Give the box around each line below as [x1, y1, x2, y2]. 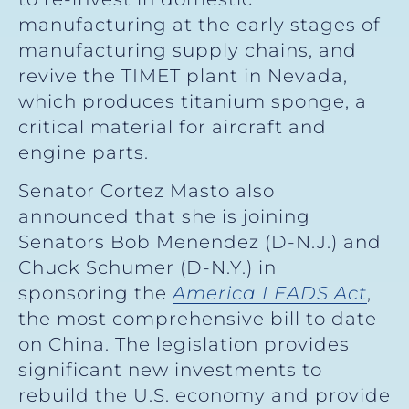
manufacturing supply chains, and [18, 38, 357, 61]
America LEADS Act [173, 281, 367, 304]
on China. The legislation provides [18, 332, 350, 355]
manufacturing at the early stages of [18, 13, 381, 36]
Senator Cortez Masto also [18, 179, 275, 202]
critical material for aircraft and [18, 115, 327, 138]
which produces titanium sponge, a [18, 89, 367, 112]
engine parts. [18, 141, 149, 163]
